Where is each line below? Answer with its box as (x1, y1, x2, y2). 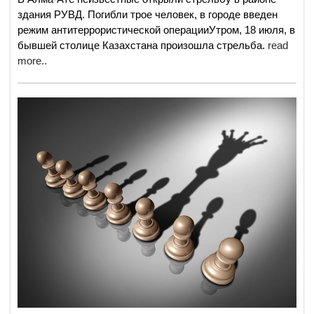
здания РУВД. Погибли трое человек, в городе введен (18, 8, 278, 21)
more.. (18, 55, 47, 67)
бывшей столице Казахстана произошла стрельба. (18, 39, 268, 52)
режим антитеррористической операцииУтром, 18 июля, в (18, 24, 295, 36)
